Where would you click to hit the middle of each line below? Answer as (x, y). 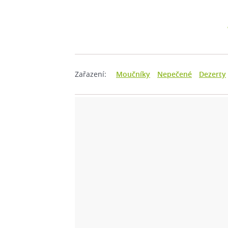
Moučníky (133, 74)
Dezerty (212, 74)
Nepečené (175, 74)
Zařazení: (91, 74)
